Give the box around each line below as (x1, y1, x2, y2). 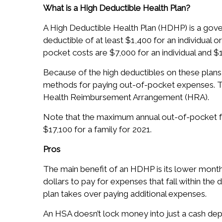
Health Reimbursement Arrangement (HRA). (43, 92, 209, 103)
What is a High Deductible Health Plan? (43, 3, 190, 13)
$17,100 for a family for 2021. (43, 124, 152, 135)
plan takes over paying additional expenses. (43, 189, 207, 199)
